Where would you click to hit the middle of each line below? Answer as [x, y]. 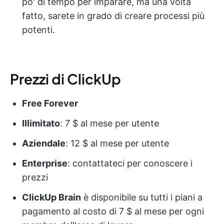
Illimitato [41, 123]
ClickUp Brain [51, 197]
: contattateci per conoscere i [130, 163]
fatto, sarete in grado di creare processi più [113, 15]
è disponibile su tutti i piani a [142, 197]
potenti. [38, 29]
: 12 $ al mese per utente [117, 143]
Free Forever [50, 103]
